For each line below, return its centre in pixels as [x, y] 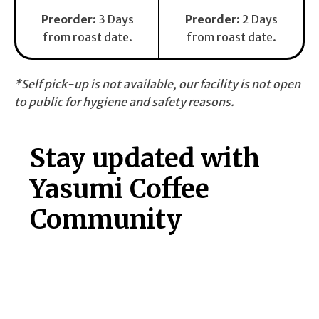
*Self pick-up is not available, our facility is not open [157, 84]
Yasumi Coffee [120, 189]
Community [106, 219]
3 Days [115, 19]
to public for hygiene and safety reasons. [124, 101]
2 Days [260, 19]
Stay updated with [145, 158]
